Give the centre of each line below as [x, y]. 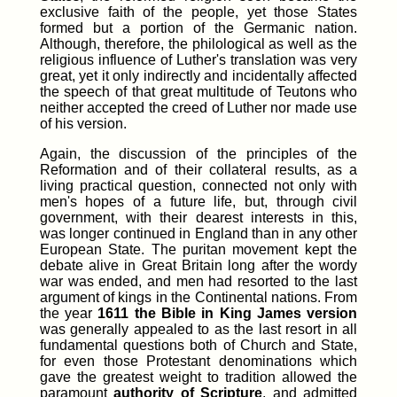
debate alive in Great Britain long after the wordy [198, 265]
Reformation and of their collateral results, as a [198, 169]
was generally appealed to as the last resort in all [198, 329]
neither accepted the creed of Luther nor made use [198, 107]
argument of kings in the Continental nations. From [198, 297]
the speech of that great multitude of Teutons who [198, 91]
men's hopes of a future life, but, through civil [198, 201]
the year [69, 313]
